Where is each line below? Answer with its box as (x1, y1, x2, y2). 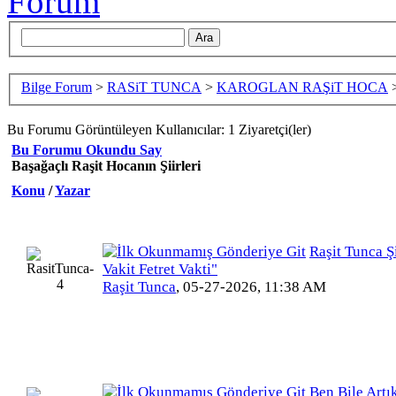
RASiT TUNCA (107, 80, 202, 95)
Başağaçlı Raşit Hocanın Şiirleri (11, 158, 201, 174)
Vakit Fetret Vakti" (103, 261, 217, 278)
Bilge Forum (21, 80, 92, 95)
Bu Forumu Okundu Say (11, 142, 162, 158)
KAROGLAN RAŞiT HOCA (217, 80, 388, 95)
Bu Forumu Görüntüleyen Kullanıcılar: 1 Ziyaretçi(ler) (7, 122, 311, 138)
